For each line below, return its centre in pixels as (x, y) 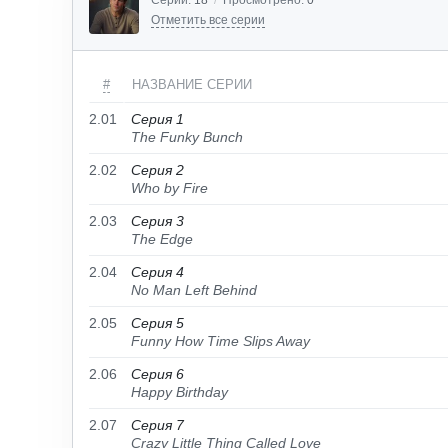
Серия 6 (157, 374)
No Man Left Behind (194, 290)
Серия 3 (157, 221)
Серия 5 (157, 323)
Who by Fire (169, 188)
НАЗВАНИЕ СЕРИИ (192, 84)
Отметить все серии (208, 20)
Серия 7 (157, 425)
